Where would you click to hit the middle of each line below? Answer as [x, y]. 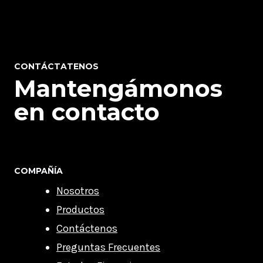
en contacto [87, 112]
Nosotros [78, 190]
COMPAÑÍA [38, 171]
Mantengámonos [118, 88]
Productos [80, 209]
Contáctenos [87, 228]
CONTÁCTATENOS [56, 66]
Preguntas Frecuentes [108, 247]
